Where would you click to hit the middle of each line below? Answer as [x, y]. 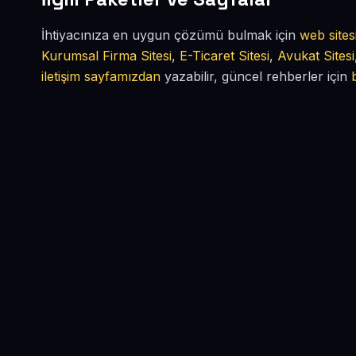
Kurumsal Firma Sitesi [106, 56]
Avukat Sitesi [316, 56]
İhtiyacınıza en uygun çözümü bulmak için [170, 35]
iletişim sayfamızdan [101, 76]
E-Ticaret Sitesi [224, 56]
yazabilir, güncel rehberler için [256, 76]
